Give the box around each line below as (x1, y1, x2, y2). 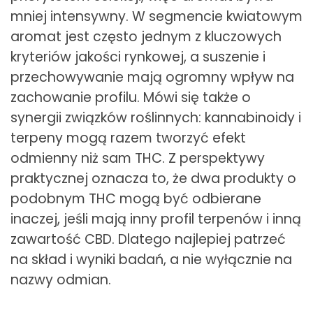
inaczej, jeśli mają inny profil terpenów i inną (10, 209, 301, 228)
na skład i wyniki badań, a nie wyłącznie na (10, 249, 292, 269)
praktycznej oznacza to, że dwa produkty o (10, 168, 296, 188)
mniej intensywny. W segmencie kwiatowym (10, 6, 303, 26)
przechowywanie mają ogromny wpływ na (10, 67, 294, 87)
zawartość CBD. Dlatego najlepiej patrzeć (10, 229, 286, 249)
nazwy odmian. (10, 270, 111, 289)
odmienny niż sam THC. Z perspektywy (10, 148, 265, 168)
